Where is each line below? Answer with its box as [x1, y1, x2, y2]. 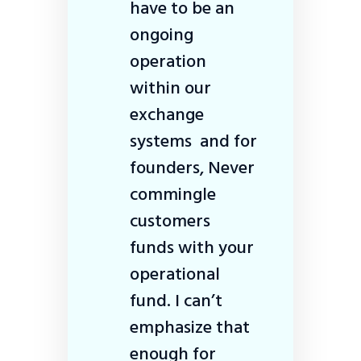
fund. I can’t [130, 285, 222, 315]
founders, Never [130, 152, 255, 182]
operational [130, 259, 220, 288]
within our [130, 73, 211, 102]
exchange [130, 99, 204, 129]
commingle [130, 179, 216, 209]
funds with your [130, 232, 254, 262]
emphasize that [130, 312, 250, 342]
